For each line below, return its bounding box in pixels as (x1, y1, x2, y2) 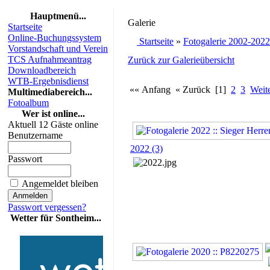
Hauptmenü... (30, 10, 86, 21)
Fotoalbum (8, 97, 49, 108)
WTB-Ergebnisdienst (8, 75, 89, 86)
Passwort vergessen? (8, 201, 86, 212)
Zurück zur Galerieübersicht (128, 54, 234, 65)
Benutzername (8, 130, 63, 140)
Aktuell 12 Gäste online (8, 119, 98, 130)
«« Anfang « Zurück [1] (130, 84, 231, 95)
